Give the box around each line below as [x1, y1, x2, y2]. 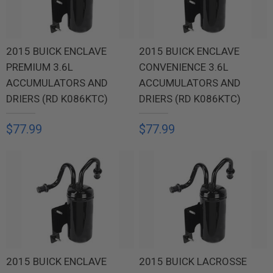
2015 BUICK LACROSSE [139, 255, 247, 268]
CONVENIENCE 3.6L [139, 61, 229, 74]
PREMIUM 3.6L [6, 61, 73, 74]
